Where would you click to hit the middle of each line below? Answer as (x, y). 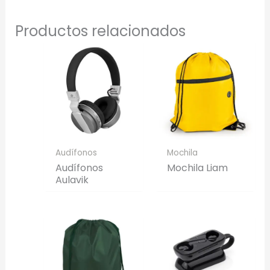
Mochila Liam (198, 168)
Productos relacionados (100, 31)
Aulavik (72, 180)
